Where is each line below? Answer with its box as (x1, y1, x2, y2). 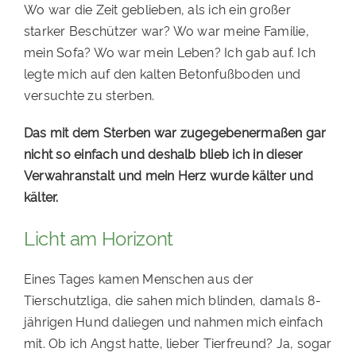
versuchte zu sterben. (23, 86, 155, 104)
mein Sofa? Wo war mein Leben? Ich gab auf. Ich (23, 43, 316, 61)
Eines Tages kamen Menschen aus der (23, 269, 254, 288)
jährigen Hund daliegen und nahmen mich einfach (23, 312, 323, 331)
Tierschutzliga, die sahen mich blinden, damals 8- (23, 291, 321, 309)
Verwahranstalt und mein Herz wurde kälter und (23, 166, 313, 184)
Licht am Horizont (23, 224, 173, 251)
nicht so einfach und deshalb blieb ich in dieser (23, 145, 304, 163)
